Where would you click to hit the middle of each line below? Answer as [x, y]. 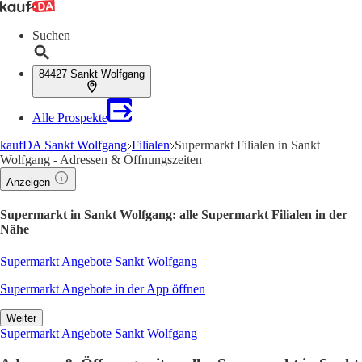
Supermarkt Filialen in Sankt [247, 145]
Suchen [51, 35]
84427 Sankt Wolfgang [92, 74]
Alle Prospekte [70, 118]
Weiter [21, 318]
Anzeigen [28, 182]
